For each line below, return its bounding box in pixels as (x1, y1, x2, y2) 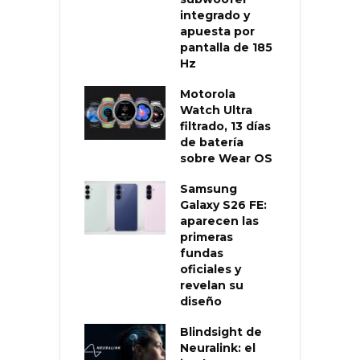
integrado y (180, 7, 250, 22)
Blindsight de (180, 324, 262, 339)
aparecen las (180, 213, 259, 228)
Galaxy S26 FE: (180, 197, 267, 212)
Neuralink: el (180, 340, 256, 355)
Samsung (180, 181, 237, 196)
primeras (180, 229, 233, 244)
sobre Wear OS (180, 150, 272, 166)
